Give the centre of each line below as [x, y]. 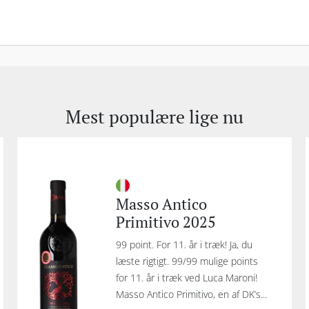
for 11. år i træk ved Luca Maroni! [186, 278]
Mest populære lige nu [154, 117]
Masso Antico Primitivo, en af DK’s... [191, 294]
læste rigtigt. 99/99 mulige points [187, 261]
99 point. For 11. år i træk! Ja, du [184, 245]
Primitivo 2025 [166, 222]
